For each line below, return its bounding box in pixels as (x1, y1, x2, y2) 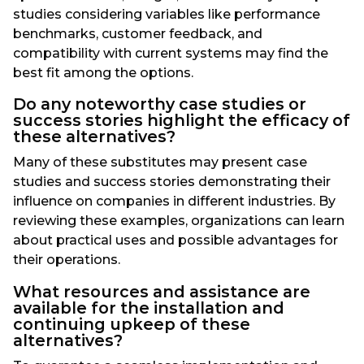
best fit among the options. (13, 65, 193, 81)
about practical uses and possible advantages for (13, 232, 338, 249)
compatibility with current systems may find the (13, 45, 328, 62)
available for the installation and (13, 297, 284, 318)
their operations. (13, 252, 120, 268)
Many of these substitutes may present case (13, 154, 307, 171)
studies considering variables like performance (13, 6, 320, 23)
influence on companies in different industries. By (13, 193, 336, 210)
